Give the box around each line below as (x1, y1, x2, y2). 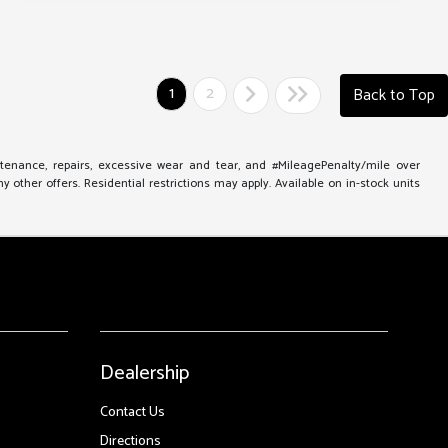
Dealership (100, 357, 190, 391)
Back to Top (353, 81, 435, 109)
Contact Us (100, 401, 166, 425)
